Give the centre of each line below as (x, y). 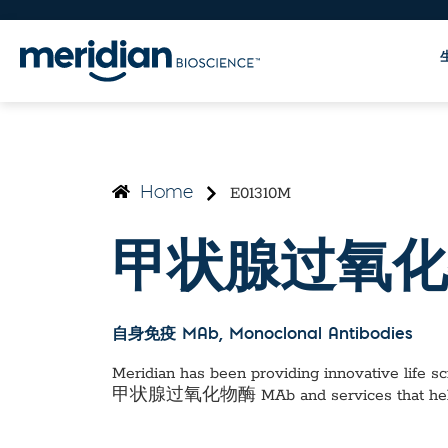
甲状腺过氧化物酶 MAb (203, 395)
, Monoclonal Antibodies (316, 334)
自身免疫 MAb (165, 334)
